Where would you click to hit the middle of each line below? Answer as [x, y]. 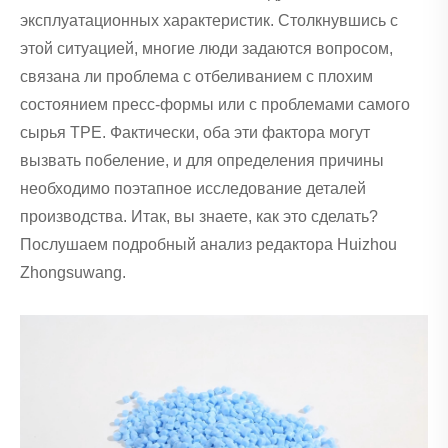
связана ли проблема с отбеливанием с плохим [196, 77]
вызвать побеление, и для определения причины [202, 161]
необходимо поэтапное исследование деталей [193, 189]
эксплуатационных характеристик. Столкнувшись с [209, 21]
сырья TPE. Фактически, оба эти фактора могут [195, 133]
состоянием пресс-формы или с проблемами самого [215, 105]
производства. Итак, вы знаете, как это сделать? [199, 217]
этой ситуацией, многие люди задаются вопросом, [206, 49]
